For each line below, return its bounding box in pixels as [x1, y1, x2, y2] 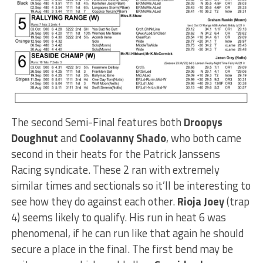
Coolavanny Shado [79, 129, 166, 146]
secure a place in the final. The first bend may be [11, 240, 233, 257]
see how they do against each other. [11, 193, 177, 210]
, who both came [166, 129, 241, 146]
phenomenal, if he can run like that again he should [11, 224, 244, 241]
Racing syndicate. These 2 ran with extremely [11, 161, 220, 178]
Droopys [183, 113, 222, 130]
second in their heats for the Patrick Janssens [11, 145, 220, 162]
